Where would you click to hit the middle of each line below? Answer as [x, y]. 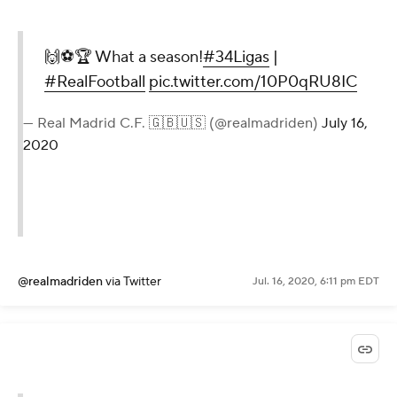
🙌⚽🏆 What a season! [124, 57]
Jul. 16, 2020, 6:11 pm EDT [316, 281]
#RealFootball [95, 82]
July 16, [345, 123]
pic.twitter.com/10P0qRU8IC [253, 82]
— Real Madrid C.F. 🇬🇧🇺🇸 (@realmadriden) [172, 123]
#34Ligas [236, 57]
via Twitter [133, 281]
